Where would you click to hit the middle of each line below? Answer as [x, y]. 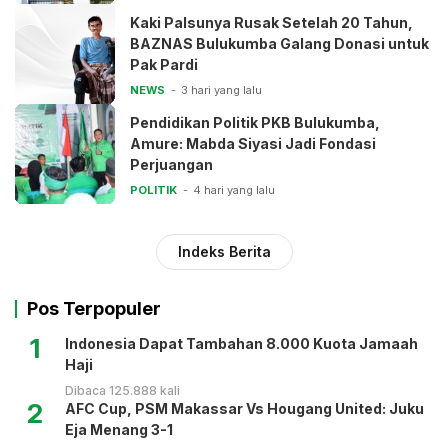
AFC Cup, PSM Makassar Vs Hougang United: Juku [244, 409]
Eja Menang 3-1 [119, 430]
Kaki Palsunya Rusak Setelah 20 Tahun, [271, 23]
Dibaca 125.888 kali [122, 391]
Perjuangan [171, 165]
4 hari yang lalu [234, 190]
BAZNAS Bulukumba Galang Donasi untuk [279, 44]
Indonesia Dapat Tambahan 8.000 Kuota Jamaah [241, 344]
